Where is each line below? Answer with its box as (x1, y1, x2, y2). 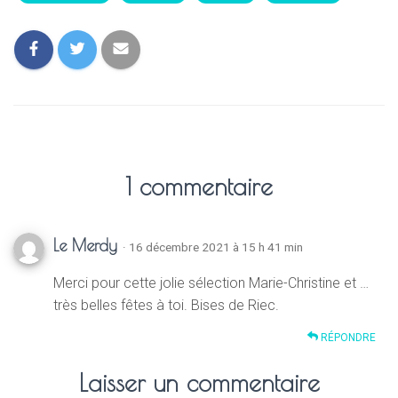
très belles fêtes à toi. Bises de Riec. (53, 297, 279, 314)
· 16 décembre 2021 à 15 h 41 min (123, 240, 303, 255)
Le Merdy (53, 235, 123, 256)
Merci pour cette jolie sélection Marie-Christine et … (53, 275, 369, 292)
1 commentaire (125, 172, 273, 202)
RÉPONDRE (318, 331, 376, 345)
